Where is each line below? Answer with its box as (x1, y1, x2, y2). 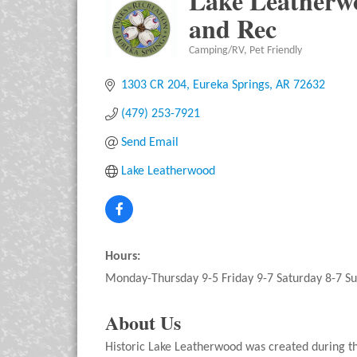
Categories (187, 53, 235, 69)
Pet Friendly (249, 45, 302, 56)
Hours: (105, 250, 140, 263)
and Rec (188, 10, 277, 47)
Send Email (121, 136, 178, 149)
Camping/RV (188, 45, 244, 56)
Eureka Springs (193, 79, 269, 92)
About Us (105, 308, 181, 336)
